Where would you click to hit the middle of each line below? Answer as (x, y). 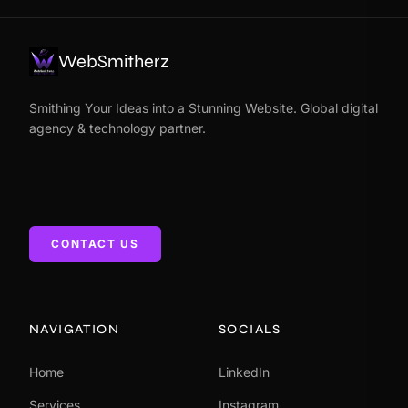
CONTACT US (95, 243)
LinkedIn (244, 372)
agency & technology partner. (117, 127)
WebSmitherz (114, 61)
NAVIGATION (74, 329)
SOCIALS (250, 329)
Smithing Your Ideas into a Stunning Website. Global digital (204, 107)
